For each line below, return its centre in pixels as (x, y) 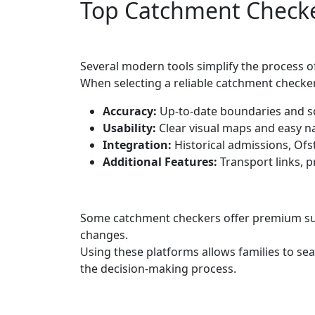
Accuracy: (130, 111)
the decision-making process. (158, 268)
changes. (104, 234)
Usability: (129, 128)
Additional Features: (160, 161)
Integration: (137, 144)
